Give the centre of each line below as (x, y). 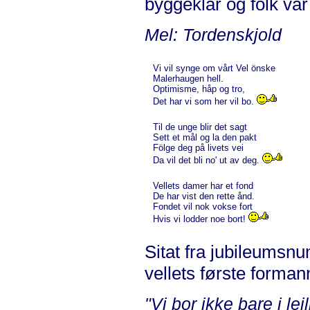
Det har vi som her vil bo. (205, 101)
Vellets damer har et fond (203, 185)
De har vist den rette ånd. (204, 196)
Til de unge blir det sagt (200, 127)
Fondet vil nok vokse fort (203, 206)
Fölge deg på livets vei (198, 147)
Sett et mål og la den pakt (205, 137)
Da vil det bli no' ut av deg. (208, 160)
